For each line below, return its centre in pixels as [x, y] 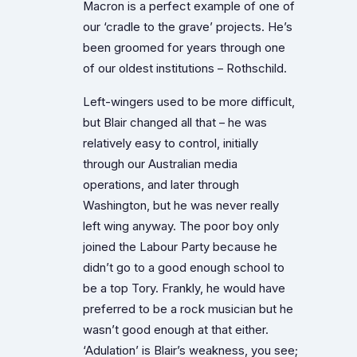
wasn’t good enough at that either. [176, 330]
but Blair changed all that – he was [175, 122]
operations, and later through [161, 184]
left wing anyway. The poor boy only [181, 226]
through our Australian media [160, 164]
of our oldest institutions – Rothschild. [185, 68]
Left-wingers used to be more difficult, [189, 102]
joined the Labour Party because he [180, 247]
